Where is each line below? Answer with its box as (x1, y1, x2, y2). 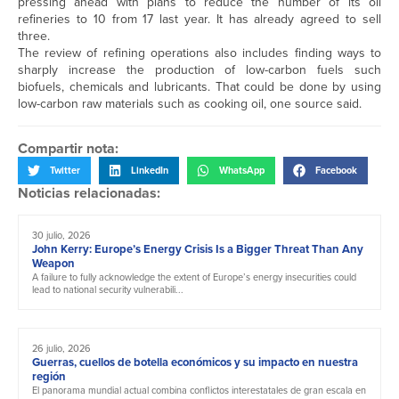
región (32, 367, 66, 385)
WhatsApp (219, 163, 265, 178)
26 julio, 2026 (32, 340, 91, 355)
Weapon (32, 254, 75, 272)
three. (18, 27, 50, 45)
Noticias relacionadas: (18, 182, 160, 203)
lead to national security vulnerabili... (32, 281, 183, 297)
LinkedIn (131, 163, 168, 178)
